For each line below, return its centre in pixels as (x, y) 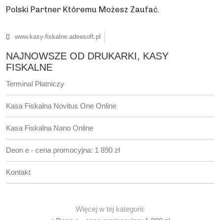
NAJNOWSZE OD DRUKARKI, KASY (87, 56)
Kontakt (18, 172)
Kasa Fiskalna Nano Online (50, 128)
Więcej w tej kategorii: (110, 209)
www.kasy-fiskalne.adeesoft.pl (58, 37)
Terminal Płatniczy (35, 84)
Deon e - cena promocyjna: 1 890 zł (63, 150)
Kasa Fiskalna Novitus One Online (61, 106)
